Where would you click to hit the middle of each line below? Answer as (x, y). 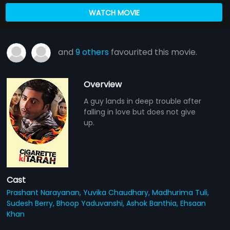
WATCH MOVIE (114, 13)
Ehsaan (193, 203)
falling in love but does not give (140, 112)
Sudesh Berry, (32, 203)
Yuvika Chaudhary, (118, 192)
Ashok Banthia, (154, 203)
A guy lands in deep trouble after (143, 101)
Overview (103, 84)
